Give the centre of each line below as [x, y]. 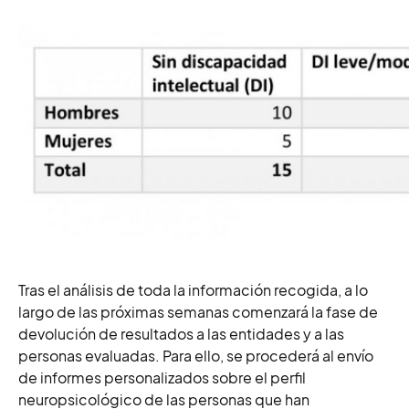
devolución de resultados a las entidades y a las [181, 334]
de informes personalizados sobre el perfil [162, 378]
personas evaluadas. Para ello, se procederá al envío [196, 356]
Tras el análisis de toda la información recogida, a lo [193, 290]
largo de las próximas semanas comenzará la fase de [198, 312]
